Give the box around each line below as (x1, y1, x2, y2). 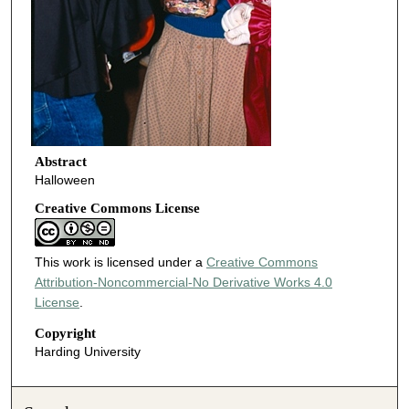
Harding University (34, 344, 141, 359)
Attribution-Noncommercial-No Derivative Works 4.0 (34, 275, 332, 290)
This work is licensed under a (34, 255, 206, 270)
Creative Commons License (34, 201, 200, 216)
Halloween (34, 172, 95, 187)
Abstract (34, 153, 87, 169)
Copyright (34, 326, 96, 341)
